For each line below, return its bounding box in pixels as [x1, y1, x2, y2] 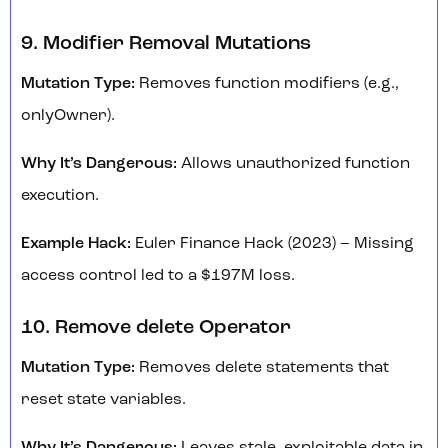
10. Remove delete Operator [21, 318, 291, 339]
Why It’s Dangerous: [21, 156, 181, 173]
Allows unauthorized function [181, 156, 410, 173]
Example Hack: [21, 236, 131, 253]
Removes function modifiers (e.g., [135, 76, 399, 93]
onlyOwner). [21, 108, 115, 125]
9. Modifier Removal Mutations [21, 34, 315, 55]
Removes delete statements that [135, 360, 389, 377]
